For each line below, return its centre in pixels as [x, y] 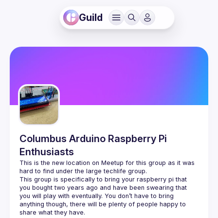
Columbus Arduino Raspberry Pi [93, 139]
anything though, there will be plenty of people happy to [103, 204]
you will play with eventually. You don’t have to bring [97, 196]
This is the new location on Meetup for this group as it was [107, 163]
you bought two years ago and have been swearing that [103, 188]
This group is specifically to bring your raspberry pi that [103, 179]
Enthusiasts [47, 152]
